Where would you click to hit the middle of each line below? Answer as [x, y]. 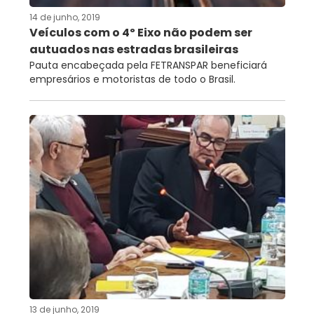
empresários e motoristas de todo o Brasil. [132, 79]
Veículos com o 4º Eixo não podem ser [141, 32]
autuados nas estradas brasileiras [134, 49]
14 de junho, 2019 [64, 17]
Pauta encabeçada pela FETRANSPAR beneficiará [148, 65]
